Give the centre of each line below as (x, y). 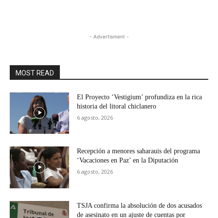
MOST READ (35, 73)
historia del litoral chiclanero (117, 106)
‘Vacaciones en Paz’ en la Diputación (128, 161)
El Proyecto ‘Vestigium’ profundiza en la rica (140, 97)
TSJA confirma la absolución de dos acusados (140, 205)
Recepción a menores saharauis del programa (139, 151)
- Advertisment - (109, 36)
